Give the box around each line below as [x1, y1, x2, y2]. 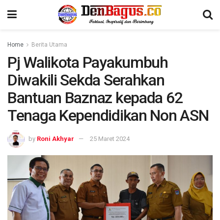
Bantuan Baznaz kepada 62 [7, 88, 183, 107]
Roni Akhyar [37, 135, 74, 142]
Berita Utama [31, 41, 67, 48]
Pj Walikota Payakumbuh [7, 53, 168, 72]
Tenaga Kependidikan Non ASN [7, 106, 209, 125]
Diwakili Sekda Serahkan [7, 71, 165, 89]
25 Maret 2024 [90, 135, 130, 142]
